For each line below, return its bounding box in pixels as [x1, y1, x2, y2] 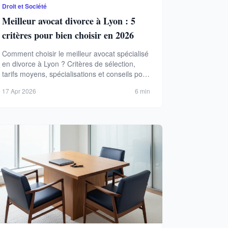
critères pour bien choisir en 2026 [2, 28, 134, 42]
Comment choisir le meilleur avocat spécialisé [2, 48, 149, 59]
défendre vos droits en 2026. [2, 78, 95, 89]
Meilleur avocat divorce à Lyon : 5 [2, 14, 135, 27]
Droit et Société [2, 1, 47, 11]
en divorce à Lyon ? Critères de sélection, [2, 58, 135, 69]
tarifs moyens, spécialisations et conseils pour [2, 68, 149, 79]
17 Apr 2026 [2, 86, 36, 95]
